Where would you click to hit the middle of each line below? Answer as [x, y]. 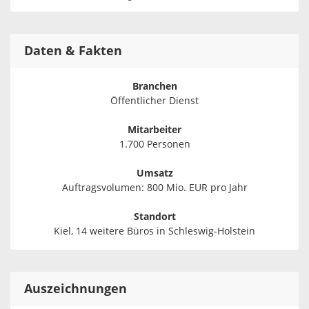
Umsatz [154, 174]
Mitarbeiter [154, 130]
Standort [154, 217]
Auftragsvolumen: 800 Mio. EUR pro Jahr [154, 188]
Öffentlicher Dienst [154, 101]
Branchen [154, 87]
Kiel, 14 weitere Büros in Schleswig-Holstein [154, 232]
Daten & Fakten [73, 51]
